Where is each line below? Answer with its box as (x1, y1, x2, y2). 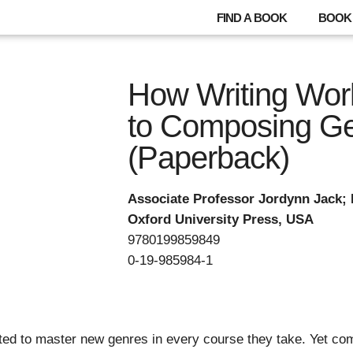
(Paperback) (128, 140, 290, 175)
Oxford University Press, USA (128, 212, 314, 227)
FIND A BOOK (217, 11, 287, 24)
